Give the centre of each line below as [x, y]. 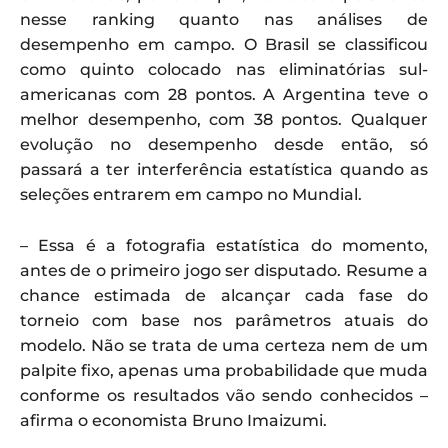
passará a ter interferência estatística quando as [224, 170]
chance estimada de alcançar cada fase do [224, 296]
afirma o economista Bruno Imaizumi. [173, 421]
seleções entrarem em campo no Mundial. [191, 195]
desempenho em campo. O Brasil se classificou [224, 45]
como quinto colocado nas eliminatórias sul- [224, 70]
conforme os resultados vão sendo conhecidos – [224, 396]
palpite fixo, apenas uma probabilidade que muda [224, 371]
